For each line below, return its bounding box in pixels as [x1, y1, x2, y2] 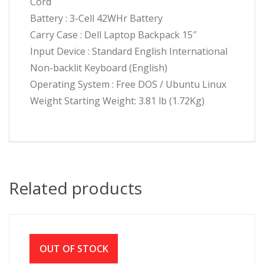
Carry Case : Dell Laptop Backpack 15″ [30, 28, 196, 42]
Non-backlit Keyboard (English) [30, 61, 167, 75]
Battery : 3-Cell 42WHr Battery [30, 12, 163, 25]
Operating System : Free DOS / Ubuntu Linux [30, 78, 226, 91]
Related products [9, 177, 142, 200]
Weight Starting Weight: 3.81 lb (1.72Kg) [30, 94, 204, 108]
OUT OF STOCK [39, 242, 108, 256]
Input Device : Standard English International [30, 45, 227, 58]
